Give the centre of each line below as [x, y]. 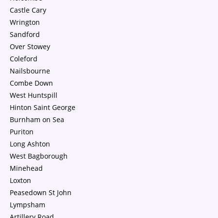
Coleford [24, 59]
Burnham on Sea [37, 119]
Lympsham [27, 205]
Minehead [26, 168]
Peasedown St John [41, 192]
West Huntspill [34, 95]
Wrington [25, 22]
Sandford [25, 34]
